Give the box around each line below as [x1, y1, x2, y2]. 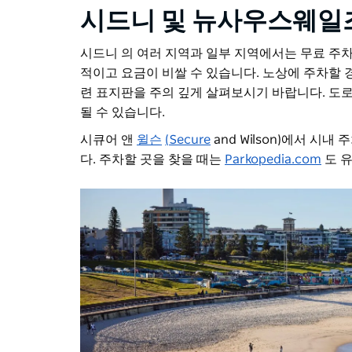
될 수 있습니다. [80, 106, 165, 119]
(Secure [165, 134, 211, 147]
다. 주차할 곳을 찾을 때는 [80, 153, 225, 167]
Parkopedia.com [225, 153, 321, 167]
